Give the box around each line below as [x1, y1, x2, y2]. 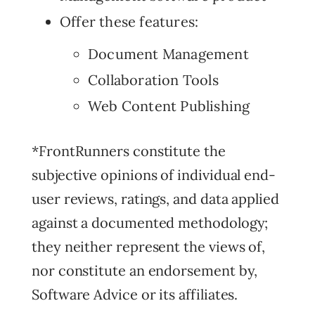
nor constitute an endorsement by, [32, 261, 258, 279]
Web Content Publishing [88, 96, 250, 115]
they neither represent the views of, [32, 237, 266, 255]
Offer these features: [60, 13, 199, 31]
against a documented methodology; [32, 213, 269, 231]
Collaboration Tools [88, 70, 219, 89]
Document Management [88, 45, 249, 63]
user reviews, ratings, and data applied [32, 189, 279, 207]
